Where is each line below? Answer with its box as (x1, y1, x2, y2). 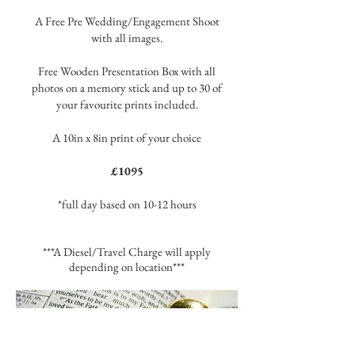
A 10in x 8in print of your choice (52, 130, 201, 145)
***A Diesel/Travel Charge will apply (43, 244, 211, 259)
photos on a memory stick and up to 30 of (32, 80, 222, 95)
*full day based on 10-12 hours (57, 197, 197, 212)
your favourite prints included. (55, 97, 198, 112)
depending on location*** (69, 259, 185, 274)
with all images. (91, 30, 162, 45)
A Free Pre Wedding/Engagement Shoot (34, 13, 219, 29)
